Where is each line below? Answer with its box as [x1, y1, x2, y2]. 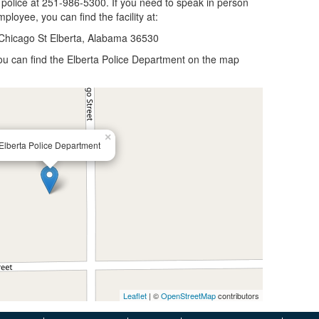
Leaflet [122, 290, 147, 301]
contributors [215, 290, 259, 301]
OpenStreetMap [160, 290, 216, 301]
